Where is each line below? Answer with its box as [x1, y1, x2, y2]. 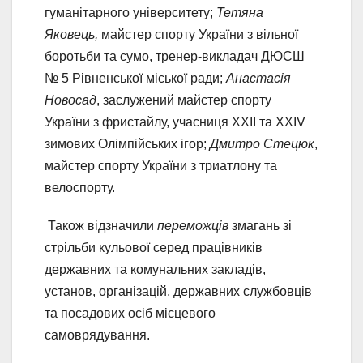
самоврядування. [45, 328, 153, 343]
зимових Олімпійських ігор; [45, 137, 210, 152]
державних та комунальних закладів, [45, 263, 266, 277]
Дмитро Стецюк [210, 137, 314, 152]
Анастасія [226, 71, 291, 86]
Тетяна [213, 6, 263, 20]
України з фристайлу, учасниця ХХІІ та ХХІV [45, 115, 305, 130]
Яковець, [45, 28, 98, 42]
